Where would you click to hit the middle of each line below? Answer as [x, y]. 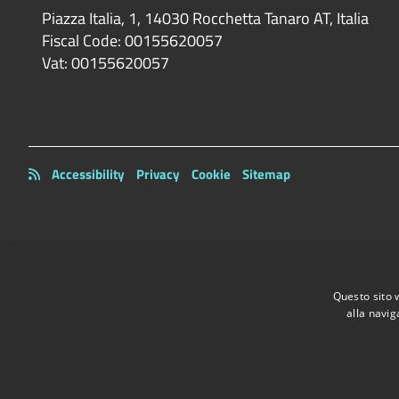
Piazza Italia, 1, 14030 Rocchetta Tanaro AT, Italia [205, 18]
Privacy [158, 174]
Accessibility [88, 174]
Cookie [211, 174]
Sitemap [266, 174]
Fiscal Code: [81, 41]
